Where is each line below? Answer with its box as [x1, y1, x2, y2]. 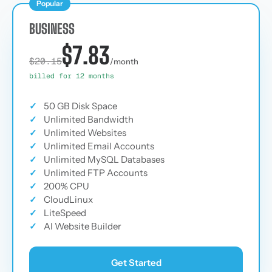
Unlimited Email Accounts [44, 140, 154, 152]
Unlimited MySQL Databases [44, 154, 165, 165]
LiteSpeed [44, 207, 86, 219]
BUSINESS [29, 21, 75, 37]
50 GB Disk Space [44, 100, 117, 112]
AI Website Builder [44, 220, 121, 232]
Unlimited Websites [44, 127, 126, 138]
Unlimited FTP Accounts [44, 167, 148, 178]
